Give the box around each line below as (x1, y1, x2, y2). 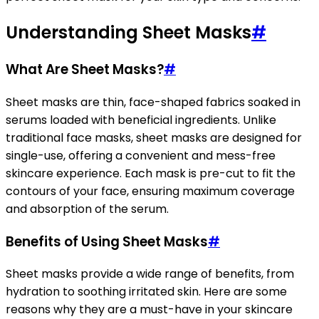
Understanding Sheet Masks (6, 21, 251, 45)
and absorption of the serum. (6, 200, 169, 217)
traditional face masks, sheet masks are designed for (6, 129, 302, 146)
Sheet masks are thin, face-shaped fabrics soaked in (6, 93, 300, 110)
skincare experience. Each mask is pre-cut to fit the (6, 164, 296, 182)
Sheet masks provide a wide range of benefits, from (6, 266, 294, 283)
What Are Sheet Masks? (6, 60, 164, 80)
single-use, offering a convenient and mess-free (6, 147, 276, 164)
